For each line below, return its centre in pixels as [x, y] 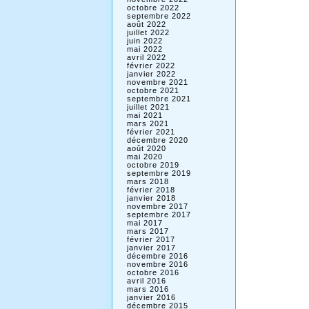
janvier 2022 [151, 74]
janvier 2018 [151, 198]
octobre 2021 [153, 90]
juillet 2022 [148, 32]
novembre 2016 [157, 264]
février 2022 [151, 66]
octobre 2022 [153, 8]
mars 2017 [148, 231]
